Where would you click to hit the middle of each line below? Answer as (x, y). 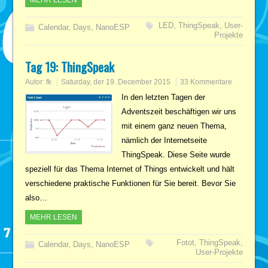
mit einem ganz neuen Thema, (174, 126)
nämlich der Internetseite (164, 140)
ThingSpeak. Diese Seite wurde (176, 154)
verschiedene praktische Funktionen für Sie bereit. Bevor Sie (131, 183)
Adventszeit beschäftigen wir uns (179, 111)
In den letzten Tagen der (163, 97)
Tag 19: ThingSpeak (70, 66)
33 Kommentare (206, 82)
